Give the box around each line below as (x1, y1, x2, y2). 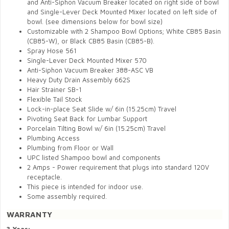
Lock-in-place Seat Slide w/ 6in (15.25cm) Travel (27, 105, 176, 113)
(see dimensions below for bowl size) (43, 17, 163, 26)
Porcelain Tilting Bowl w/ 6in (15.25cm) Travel (27, 124, 166, 132)
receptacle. (27, 173, 62, 181)
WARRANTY (7, 210, 53, 219)
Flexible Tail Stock (27, 95, 82, 103)
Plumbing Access (27, 134, 80, 142)
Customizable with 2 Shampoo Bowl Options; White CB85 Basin (27, 27, 221, 35)
